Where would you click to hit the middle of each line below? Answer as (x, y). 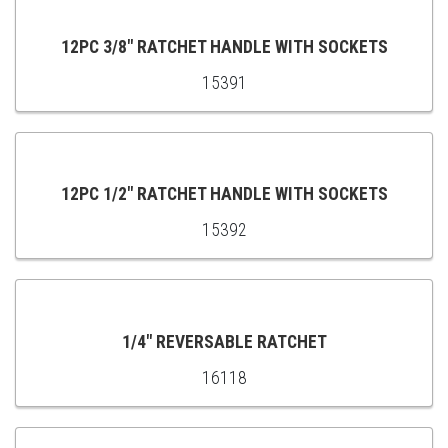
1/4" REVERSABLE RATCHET (224, 341)
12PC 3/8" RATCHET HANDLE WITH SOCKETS (224, 46)
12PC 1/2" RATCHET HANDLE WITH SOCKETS (224, 194)
